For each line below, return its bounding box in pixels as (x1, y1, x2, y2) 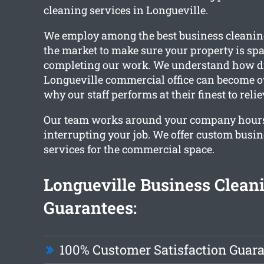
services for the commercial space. (43, 142, 214, 157)
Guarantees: (43, 197, 137, 219)
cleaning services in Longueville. (43, 3, 208, 18)
